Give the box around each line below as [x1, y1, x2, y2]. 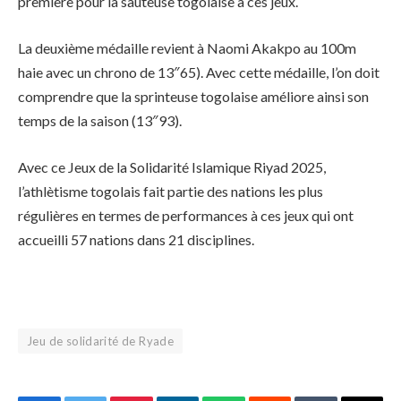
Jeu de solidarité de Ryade [27, 334, 175, 349]
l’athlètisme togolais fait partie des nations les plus [18, 182, 323, 200]
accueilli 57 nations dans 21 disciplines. [18, 230, 254, 248]
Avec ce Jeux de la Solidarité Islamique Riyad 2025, [18, 158, 326, 175]
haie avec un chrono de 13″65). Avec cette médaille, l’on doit [18, 63, 380, 81]
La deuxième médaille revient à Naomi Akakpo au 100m [18, 38, 356, 56]
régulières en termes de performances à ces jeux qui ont [18, 206, 354, 224]
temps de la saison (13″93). [18, 111, 182, 129]
